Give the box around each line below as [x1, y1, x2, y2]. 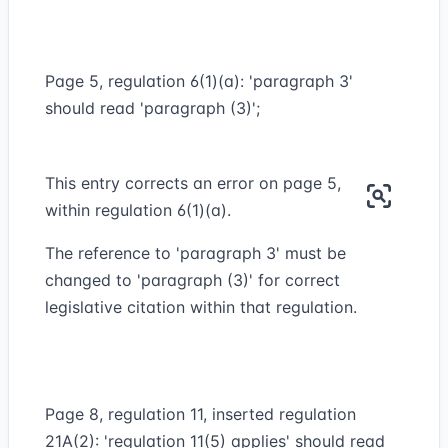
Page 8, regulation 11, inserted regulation [45, 404, 356, 424]
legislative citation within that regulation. [45, 297, 357, 317]
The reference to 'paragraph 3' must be [45, 243, 346, 263]
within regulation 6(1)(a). [45, 200, 231, 220]
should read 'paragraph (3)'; [45, 98, 260, 118]
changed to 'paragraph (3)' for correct [45, 270, 340, 290]
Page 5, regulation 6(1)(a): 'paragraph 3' [45, 71, 353, 91]
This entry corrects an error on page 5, [45, 173, 341, 193]
